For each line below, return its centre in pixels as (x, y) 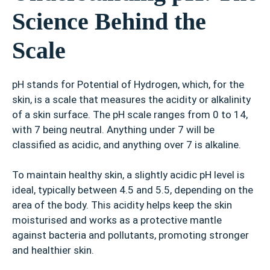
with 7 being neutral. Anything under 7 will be (113, 129)
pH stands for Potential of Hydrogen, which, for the (128, 84)
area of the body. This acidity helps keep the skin (122, 205)
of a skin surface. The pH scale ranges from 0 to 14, (130, 114)
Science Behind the (109, 21)
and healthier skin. (53, 250)
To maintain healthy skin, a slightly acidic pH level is (128, 175)
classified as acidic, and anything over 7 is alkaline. (127, 144)
